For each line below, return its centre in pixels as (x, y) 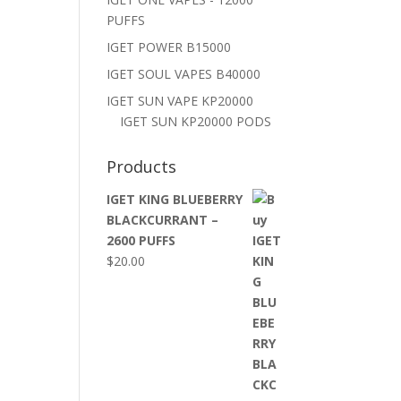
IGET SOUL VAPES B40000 (184, 74)
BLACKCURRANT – (163, 220)
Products (142, 166)
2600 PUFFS (141, 240)
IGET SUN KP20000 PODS (196, 121)
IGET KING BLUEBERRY (175, 199)
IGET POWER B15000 (169, 47)
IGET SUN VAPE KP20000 (180, 101)
